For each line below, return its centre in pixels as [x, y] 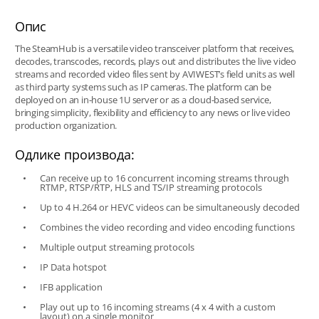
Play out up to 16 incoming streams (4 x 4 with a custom [157, 307]
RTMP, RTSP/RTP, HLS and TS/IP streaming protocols [151, 188]
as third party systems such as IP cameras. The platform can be [143, 87]
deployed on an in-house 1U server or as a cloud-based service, [143, 100]
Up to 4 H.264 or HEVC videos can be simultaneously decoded [169, 208]
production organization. [66, 126]
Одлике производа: [74, 155]
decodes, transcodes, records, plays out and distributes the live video [155, 62]
